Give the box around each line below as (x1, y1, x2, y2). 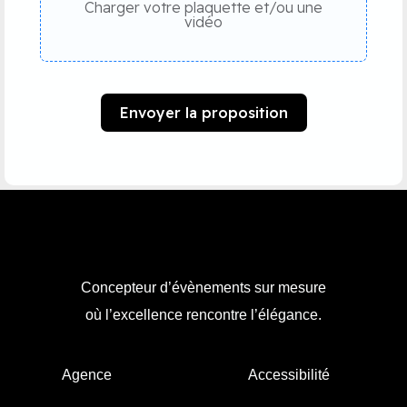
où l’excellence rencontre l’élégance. (85, 307, 322, 323)
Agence (61, 366, 112, 382)
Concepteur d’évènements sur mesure (81, 280, 326, 296)
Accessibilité (248, 366, 330, 382)
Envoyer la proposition (119, 104, 288, 123)
